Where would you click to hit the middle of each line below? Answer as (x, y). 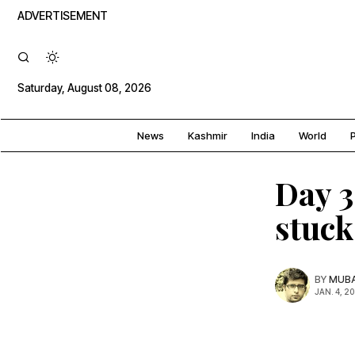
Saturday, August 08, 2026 (84, 88)
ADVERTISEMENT (63, 15)
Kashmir (208, 136)
